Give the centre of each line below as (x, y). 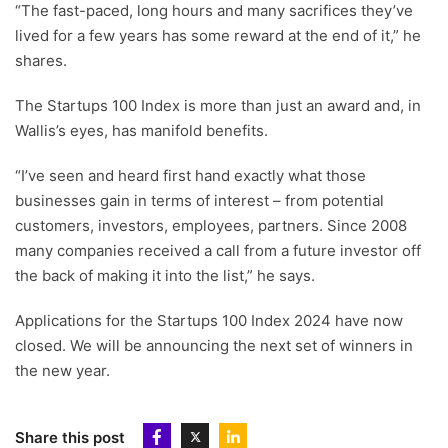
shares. (41, 61)
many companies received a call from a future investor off (218, 251)
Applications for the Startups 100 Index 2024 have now (209, 321)
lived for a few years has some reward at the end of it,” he (218, 36)
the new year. (62, 371)
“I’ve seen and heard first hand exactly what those (190, 176)
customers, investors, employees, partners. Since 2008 (211, 226)
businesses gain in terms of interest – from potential (199, 201)
